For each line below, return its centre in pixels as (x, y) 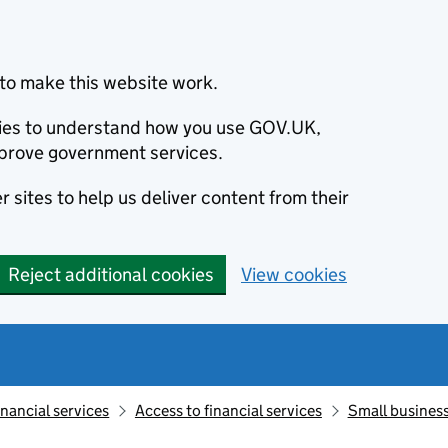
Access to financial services (228, 410)
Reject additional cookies (111, 274)
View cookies (294, 274)
